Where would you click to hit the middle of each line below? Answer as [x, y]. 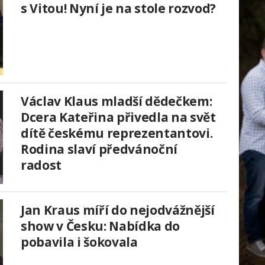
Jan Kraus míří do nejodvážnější [118, 210]
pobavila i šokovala [79, 242]
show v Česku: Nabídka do [100, 226]
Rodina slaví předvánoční [99, 149]
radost [41, 165]
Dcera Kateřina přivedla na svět [118, 117]
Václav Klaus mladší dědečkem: [117, 101]
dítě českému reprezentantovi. [117, 133]
